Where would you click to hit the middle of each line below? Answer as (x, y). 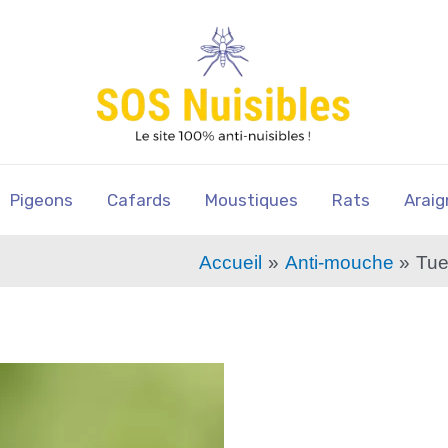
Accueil (231, 262)
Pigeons (41, 200)
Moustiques (251, 200)
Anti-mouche (339, 262)
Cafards (138, 200)
